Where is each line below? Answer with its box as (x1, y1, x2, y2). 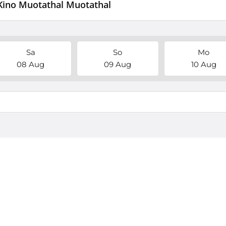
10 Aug (191, 60, 216, 69)
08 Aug (17, 60, 45, 69)
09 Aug (104, 60, 132, 69)
